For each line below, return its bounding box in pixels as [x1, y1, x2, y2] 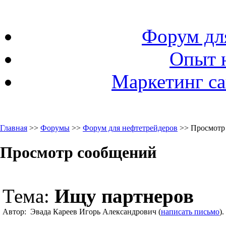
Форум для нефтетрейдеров [83, 124, 178, 132]
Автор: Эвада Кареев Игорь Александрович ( [3, 207, 161, 216]
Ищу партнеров [54, 185, 194, 207]
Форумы [40, 124, 70, 132]
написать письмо [161, 207, 219, 216]
